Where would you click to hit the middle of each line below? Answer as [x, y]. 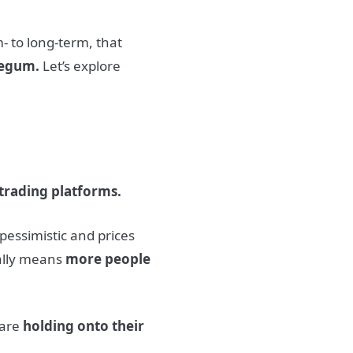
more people [108, 258]
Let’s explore [80, 65]
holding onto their [84, 326]
